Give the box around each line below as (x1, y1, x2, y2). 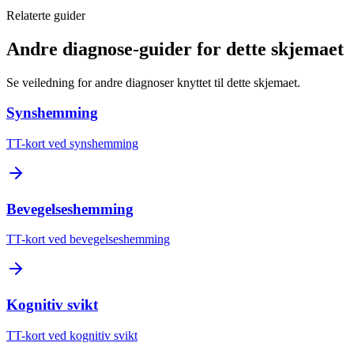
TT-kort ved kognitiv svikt (6, 328, 137, 342)
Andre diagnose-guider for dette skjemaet (6, 38, 344, 59)
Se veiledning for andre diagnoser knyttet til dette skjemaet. (6, 75, 300, 89)
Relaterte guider (6, 8, 85, 22)
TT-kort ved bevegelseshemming (6, 232, 170, 247)
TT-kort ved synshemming (6, 137, 138, 150)
